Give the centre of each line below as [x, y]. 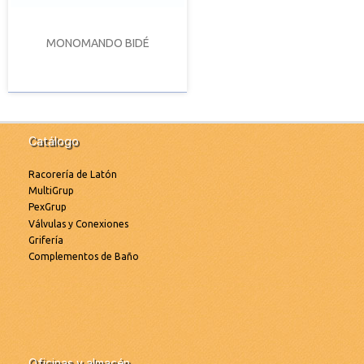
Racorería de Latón [73, 174]
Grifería [46, 240]
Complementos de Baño [84, 257]
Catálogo [54, 141]
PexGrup [48, 207]
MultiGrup [51, 190]
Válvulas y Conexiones [78, 223]
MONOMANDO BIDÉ [97, 43]
